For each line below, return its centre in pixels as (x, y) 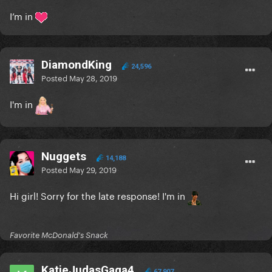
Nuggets (64, 157)
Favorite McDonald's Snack (59, 235)
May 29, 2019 (93, 169)
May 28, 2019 (93, 77)
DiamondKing (76, 65)
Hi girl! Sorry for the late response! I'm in (99, 195)
